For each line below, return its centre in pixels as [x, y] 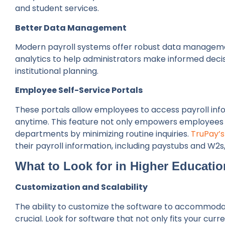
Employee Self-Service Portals [79, 90]
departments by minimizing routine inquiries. [103, 134]
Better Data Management [71, 28]
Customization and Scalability [81, 187]
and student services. [57, 9]
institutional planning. [57, 71]
